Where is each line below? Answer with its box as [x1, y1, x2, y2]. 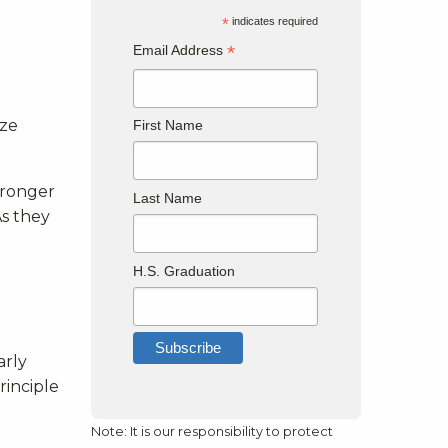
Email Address [133, 41, 228, 58]
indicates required [229, 14, 319, 27]
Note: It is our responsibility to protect [91, 423, 333, 439]
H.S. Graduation [133, 262, 236, 279]
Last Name [133, 190, 203, 207]
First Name [133, 117, 204, 134]
